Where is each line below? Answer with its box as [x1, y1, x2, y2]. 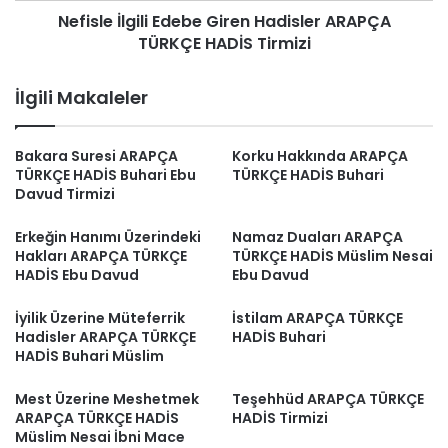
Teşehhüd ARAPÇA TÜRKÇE [232, 389, 424, 409]
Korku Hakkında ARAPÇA [232, 146, 408, 166]
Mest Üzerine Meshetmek [15, 389, 199, 409]
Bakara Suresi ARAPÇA [15, 146, 178, 166]
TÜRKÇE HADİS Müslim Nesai [232, 246, 433, 266]
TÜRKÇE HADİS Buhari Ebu [15, 165, 196, 185]
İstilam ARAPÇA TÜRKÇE [232, 308, 403, 328]
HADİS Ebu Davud [15, 265, 139, 285]
